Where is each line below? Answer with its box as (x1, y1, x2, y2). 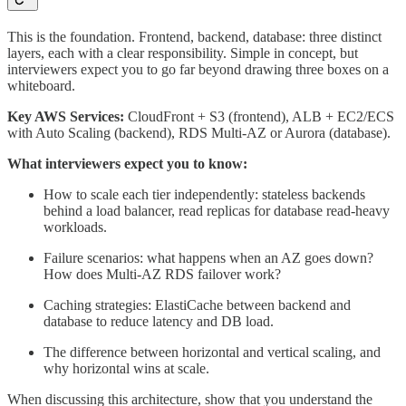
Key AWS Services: (7, 108, 124, 124)
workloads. (43, 218, 107, 235)
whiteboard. (7, 77, 75, 93)
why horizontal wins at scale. (43, 360, 209, 376)
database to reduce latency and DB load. (43, 313, 274, 329)
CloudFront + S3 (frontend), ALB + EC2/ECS (124, 108, 394, 124)
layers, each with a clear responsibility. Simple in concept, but (7, 44, 358, 61)
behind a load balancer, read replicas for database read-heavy (43, 202, 390, 218)
